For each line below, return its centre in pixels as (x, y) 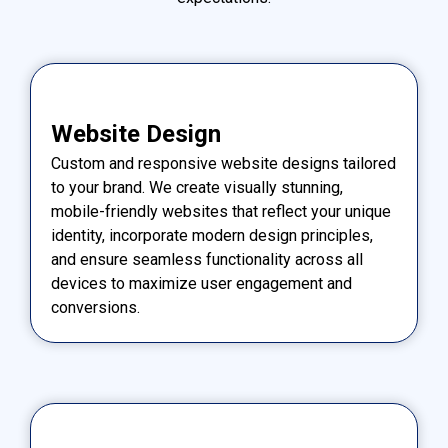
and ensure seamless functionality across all (207, 259)
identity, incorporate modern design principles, (212, 235)
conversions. (95, 307)
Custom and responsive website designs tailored (223, 163)
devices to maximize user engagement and (201, 283)
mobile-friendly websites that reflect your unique (221, 211)
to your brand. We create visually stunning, (197, 187)
